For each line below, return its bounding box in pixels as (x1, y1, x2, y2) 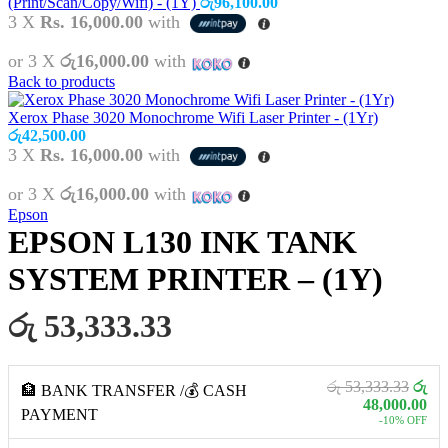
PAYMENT (21, 405, 98, 423)
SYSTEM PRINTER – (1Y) (8, 260, 383, 297)
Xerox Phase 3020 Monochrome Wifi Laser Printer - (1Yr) (8, 108, 378, 126)
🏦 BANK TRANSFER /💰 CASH (21, 381, 247, 399)
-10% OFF (379, 413, 427, 426)
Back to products (8, 72, 115, 90)
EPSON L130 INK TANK (8, 223, 357, 260)
